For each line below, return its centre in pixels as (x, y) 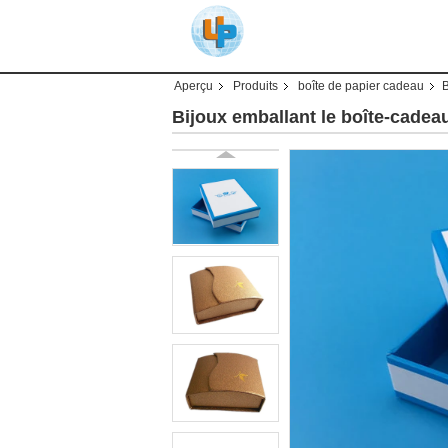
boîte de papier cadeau (361, 86)
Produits (255, 86)
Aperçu (193, 86)
